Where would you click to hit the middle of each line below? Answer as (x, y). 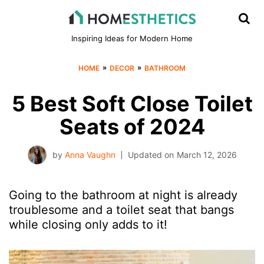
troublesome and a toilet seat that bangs (121, 210)
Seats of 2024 (132, 127)
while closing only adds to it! (88, 225)
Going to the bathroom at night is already (123, 195)
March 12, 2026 (207, 155)
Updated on (151, 155)
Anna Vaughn (90, 155)
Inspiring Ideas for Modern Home (132, 38)
